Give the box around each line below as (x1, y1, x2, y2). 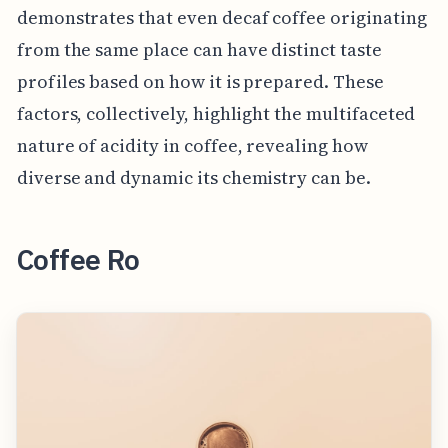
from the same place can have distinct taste (16, 36, 382, 62)
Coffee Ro (16, 240, 140, 278)
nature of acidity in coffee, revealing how (16, 132, 368, 158)
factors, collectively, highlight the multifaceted (16, 100, 416, 126)
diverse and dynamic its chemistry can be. (16, 164, 371, 190)
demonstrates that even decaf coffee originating (16, 4, 427, 30)
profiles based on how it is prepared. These (16, 68, 384, 94)
